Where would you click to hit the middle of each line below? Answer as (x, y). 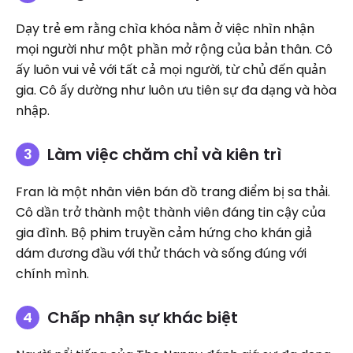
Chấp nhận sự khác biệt (143, 317)
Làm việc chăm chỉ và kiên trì (164, 154)
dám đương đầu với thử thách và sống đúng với (161, 253)
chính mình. (52, 273)
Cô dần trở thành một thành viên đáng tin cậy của (171, 212)
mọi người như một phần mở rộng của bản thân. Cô (174, 49)
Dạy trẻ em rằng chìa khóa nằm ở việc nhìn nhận (165, 28)
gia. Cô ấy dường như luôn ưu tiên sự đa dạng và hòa (176, 90)
